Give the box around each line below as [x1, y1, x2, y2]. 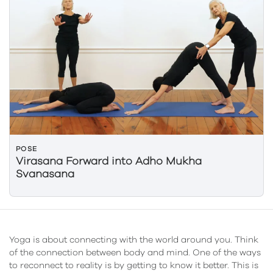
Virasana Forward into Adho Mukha [16, 156, 202, 167]
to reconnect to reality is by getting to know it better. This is [9, 261, 258, 270]
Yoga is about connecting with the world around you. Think [9, 236, 258, 244]
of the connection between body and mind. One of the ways [9, 249, 261, 257]
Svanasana [16, 169, 74, 180]
